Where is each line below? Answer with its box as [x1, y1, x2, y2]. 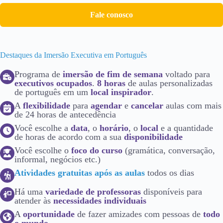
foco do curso [71, 145, 122, 156]
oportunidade [23, 209, 75, 220]
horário [100, 123, 128, 133]
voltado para [163, 69, 210, 80]
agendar [91, 101, 122, 111]
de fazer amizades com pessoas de [75, 209, 203, 220]
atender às [14, 196, 53, 206]
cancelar [131, 101, 163, 111]
